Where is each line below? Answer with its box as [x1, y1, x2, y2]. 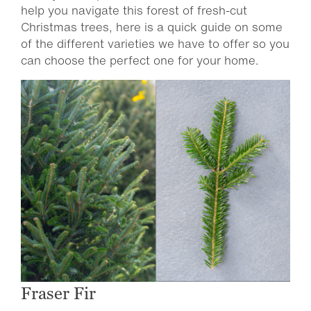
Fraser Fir [21, 284, 96, 303]
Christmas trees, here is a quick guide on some [21, 18, 283, 35]
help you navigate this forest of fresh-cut [21, 1, 247, 19]
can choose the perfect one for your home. [21, 51, 258, 69]
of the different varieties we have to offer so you [21, 35, 289, 52]
